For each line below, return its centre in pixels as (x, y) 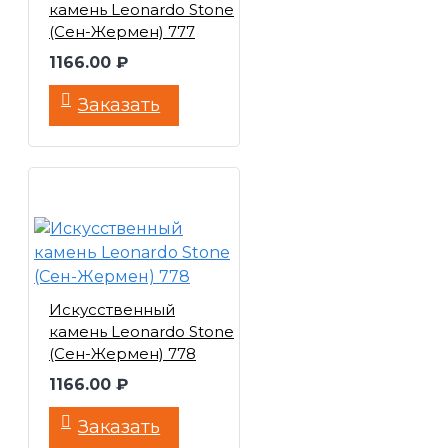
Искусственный (112, 309)
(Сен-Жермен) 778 (122, 353)
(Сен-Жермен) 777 (122, 31)
